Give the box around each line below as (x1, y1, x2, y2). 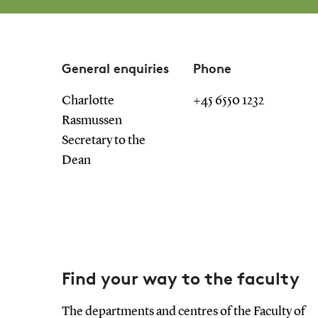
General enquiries (61, 59, 169, 76)
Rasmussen (61, 114, 122, 127)
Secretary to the (61, 133, 146, 147)
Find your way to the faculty (61, 268, 300, 289)
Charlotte (61, 94, 114, 107)
